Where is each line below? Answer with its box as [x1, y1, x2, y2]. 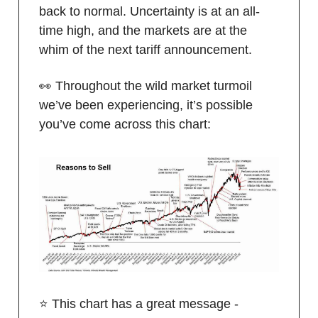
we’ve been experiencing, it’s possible [39, 97, 253, 112]
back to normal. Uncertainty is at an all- [39, 4, 260, 18]
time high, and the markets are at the [39, 23, 247, 38]
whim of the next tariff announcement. [39, 42, 252, 57]
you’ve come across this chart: [39, 116, 211, 131]
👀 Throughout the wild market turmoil [39, 78, 252, 93]
